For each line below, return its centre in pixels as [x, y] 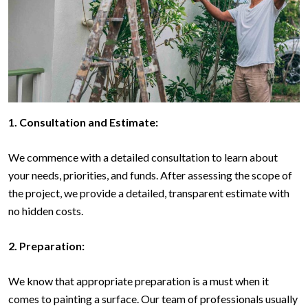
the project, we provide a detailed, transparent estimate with [149, 193]
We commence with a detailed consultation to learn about [143, 157]
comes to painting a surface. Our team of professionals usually [153, 299]
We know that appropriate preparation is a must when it [139, 281]
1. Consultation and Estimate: [83, 122]
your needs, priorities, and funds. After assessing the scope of [150, 175]
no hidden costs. [46, 211]
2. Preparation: [46, 246]
